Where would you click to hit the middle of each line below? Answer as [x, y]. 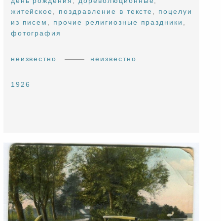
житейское [32, 12]
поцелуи [176, 12]
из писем [29, 22]
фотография [36, 33]
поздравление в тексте [106, 12]
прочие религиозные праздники [118, 22]
